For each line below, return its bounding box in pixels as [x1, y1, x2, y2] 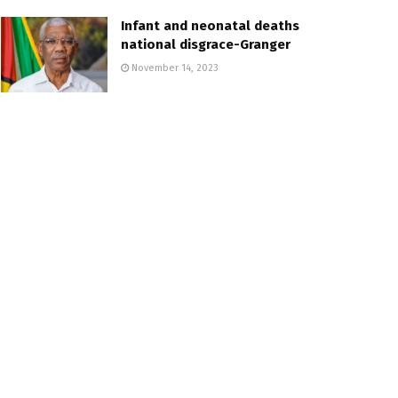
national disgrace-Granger [121, 36, 291, 52]
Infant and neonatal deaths [121, 17, 299, 34]
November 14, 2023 [129, 61, 219, 74]
